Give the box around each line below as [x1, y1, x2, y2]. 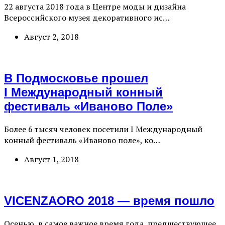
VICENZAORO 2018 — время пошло [4, 193, 214, 207]
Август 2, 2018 [24, 31, 79, 43]
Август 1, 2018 [24, 153, 79, 165]
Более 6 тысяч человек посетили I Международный [4, 123, 202, 135]
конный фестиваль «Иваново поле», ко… [4, 134, 160, 146]
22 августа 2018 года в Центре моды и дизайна [4, 1, 186, 13]
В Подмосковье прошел [4, 71, 148, 85]
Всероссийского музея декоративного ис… [4, 12, 170, 24]
